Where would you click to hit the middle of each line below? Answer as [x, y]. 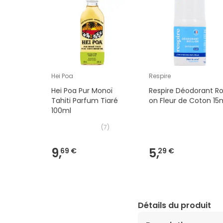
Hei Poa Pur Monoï [82, 91]
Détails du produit [174, 206]
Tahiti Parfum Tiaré [85, 101]
